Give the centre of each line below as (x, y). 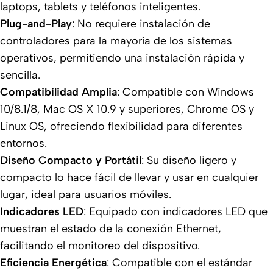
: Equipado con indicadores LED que (175, 212)
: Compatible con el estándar (179, 263)
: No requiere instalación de (141, 24)
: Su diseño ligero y (189, 161)
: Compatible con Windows (186, 92)
